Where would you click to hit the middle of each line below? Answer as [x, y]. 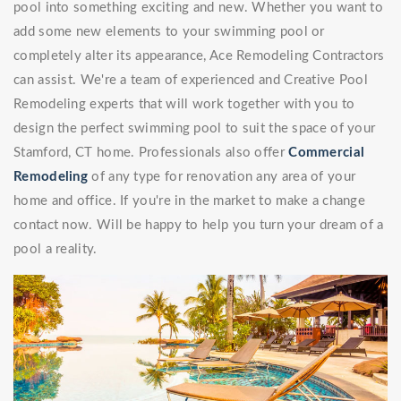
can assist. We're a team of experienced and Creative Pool [191, 81]
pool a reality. [55, 250]
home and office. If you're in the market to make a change [190, 201]
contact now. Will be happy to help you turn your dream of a [199, 226]
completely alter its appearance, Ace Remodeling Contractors [199, 56]
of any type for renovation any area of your [222, 177]
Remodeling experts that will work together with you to [184, 105]
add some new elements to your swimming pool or [169, 32]
